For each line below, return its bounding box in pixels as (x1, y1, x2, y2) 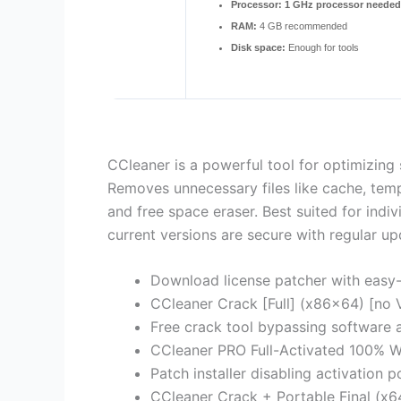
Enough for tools (286, 42, 359, 54)
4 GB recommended (257, 21, 347, 32)
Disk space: (231, 42, 286, 54)
